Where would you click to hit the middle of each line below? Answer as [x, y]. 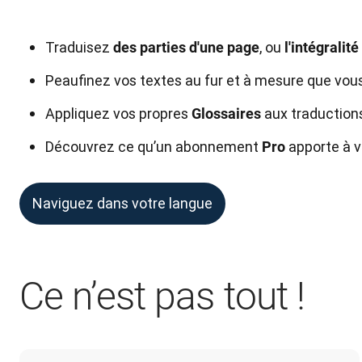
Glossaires [228, 114]
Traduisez [78, 47]
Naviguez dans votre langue [122, 203]
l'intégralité [320, 47]
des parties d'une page [185, 47]
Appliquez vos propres [118, 114]
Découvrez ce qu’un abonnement [154, 147]
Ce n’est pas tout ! [162, 296]
